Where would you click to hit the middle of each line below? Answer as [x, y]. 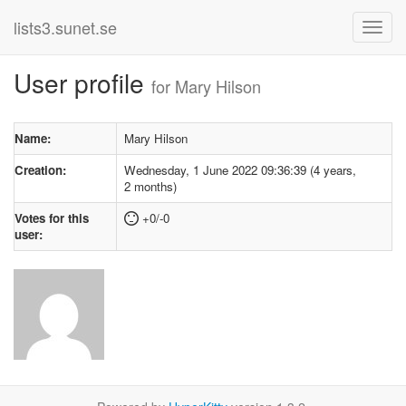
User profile [82, 82]
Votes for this [52, 218]
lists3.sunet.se [65, 27]
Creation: [40, 170]
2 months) [150, 186]
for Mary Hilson [206, 86]
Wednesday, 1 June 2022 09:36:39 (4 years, [240, 170]
